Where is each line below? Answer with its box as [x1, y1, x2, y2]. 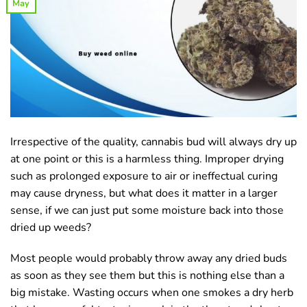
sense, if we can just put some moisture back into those [10, 202, 284, 218]
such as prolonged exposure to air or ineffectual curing [10, 168, 278, 184]
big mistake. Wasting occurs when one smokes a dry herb [10, 285, 293, 301]
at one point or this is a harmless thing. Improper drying [10, 151, 284, 167]
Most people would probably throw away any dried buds [10, 251, 287, 267]
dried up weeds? [10, 219, 91, 235]
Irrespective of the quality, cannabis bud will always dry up [10, 134, 297, 149]
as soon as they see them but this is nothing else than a [10, 268, 284, 284]
